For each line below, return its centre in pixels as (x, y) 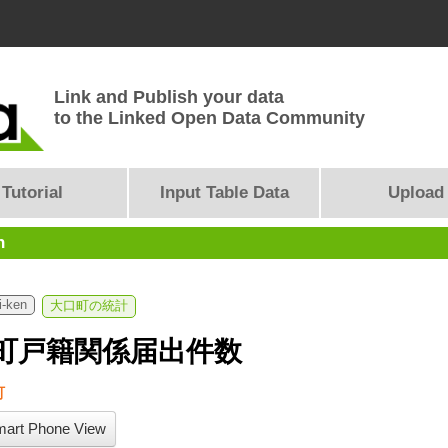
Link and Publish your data (169, 97)
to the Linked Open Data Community (209, 118)
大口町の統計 (89, 306)
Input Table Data (224, 192)
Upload (416, 192)
